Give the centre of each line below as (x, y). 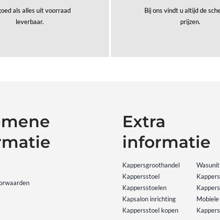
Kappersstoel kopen (151, 210)
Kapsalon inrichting (149, 199)
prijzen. (190, 22)
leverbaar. (30, 22)
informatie (167, 142)
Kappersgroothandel (151, 165)
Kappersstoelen (145, 188)
